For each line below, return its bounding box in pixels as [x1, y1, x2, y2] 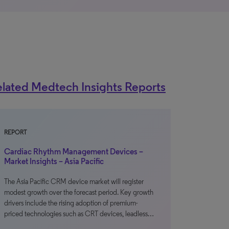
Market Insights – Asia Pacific [4, 156, 104, 166]
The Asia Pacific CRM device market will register [4, 177, 144, 186]
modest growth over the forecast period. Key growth [4, 188, 153, 197]
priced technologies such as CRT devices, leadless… [4, 210, 154, 218]
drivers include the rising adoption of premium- [4, 199, 138, 208]
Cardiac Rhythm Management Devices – [4, 147, 143, 156]
